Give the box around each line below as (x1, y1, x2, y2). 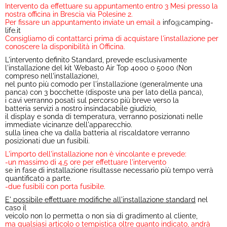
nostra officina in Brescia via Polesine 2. (5, 10, 133, 18)
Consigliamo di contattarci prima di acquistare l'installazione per (5, 34, 218, 43)
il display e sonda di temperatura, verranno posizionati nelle (5, 112, 203, 121)
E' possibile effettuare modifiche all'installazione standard (5, 196, 196, 204)
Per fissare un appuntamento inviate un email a (5, 18, 163, 26)
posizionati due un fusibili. (5, 137, 90, 145)
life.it (5, 26, 21, 34)
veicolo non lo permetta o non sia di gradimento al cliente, (5, 212, 198, 220)
